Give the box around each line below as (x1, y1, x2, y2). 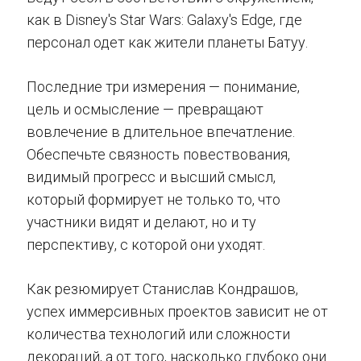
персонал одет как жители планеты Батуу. (27, 33, 308, 51)
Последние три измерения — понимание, (27, 77, 300, 95)
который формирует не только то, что (27, 190, 280, 208)
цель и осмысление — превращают (27, 100, 263, 118)
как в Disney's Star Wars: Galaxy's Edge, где (27, 10, 302, 28)
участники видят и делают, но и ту (27, 213, 256, 230)
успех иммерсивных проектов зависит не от (27, 302, 328, 320)
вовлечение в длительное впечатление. (27, 122, 295, 140)
